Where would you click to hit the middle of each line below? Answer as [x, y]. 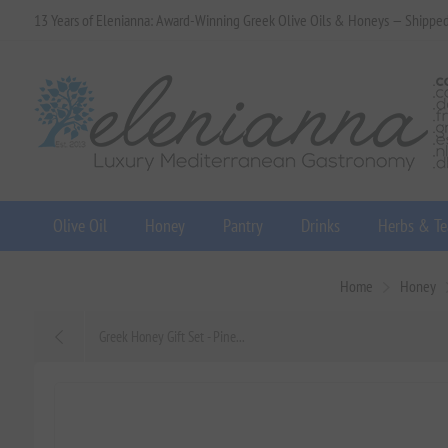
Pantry [242, 225]
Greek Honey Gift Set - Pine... [171, 336]
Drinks [320, 225]
